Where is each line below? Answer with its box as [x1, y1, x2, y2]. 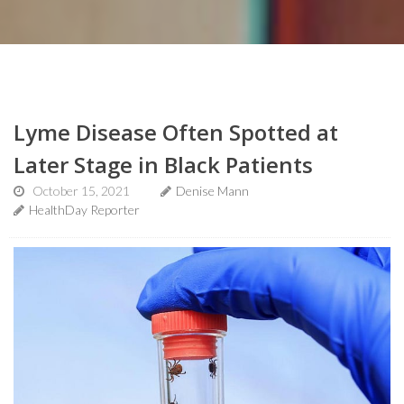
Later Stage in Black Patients [14, 149, 313, 179]
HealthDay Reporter [29, 201, 140, 217]
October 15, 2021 [32, 182, 130, 198]
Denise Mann [176, 182, 249, 198]
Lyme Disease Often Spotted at [14, 116, 338, 147]
